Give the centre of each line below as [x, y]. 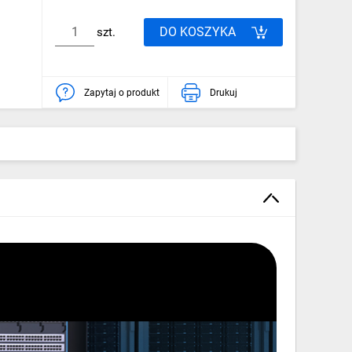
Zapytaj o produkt [122, 92]
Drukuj [223, 92]
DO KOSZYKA [198, 31]
